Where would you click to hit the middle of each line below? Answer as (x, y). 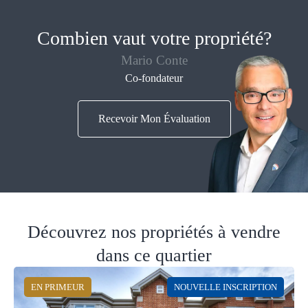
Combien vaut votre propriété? (154, 38)
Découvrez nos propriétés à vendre (154, 232)
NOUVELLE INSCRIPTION (225, 287)
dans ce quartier (154, 255)
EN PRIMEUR (58, 287)
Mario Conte (154, 60)
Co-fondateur (154, 78)
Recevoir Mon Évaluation (154, 119)
